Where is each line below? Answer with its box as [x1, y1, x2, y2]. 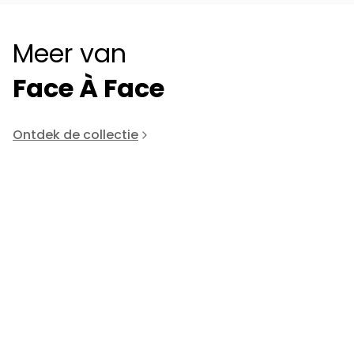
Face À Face [13, 70, 164, 107]
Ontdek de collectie [13, 126, 138, 145]
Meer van [13, 36, 126, 72]
